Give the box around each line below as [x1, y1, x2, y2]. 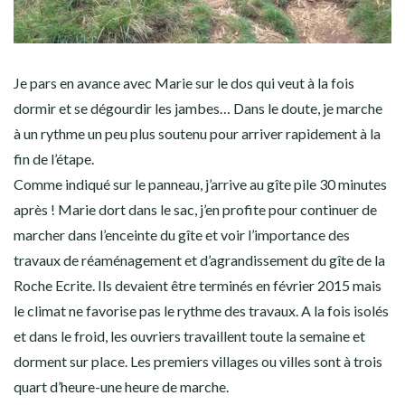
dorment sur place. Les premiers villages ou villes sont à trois [14, 353, 382, 371]
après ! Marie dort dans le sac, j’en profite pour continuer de [14, 201, 377, 219]
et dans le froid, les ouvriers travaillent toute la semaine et [14, 327, 365, 345]
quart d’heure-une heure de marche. [14, 378, 229, 396]
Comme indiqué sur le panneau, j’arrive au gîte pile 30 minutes [14, 175, 387, 193]
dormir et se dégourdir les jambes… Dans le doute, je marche [14, 99, 382, 118]
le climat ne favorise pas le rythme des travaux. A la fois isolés [14, 302, 389, 320]
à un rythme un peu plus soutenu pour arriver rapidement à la [14, 125, 381, 143]
